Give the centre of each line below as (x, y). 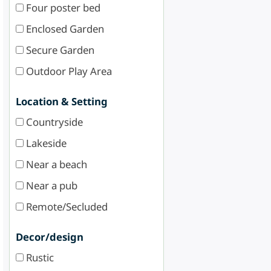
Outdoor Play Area (68, 71)
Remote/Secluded (66, 206)
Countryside (53, 122)
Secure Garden (59, 50)
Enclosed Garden (64, 28)
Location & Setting (62, 101)
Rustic (39, 257)
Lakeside (45, 143)
